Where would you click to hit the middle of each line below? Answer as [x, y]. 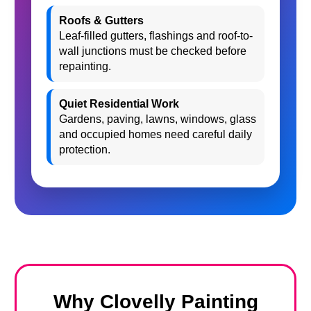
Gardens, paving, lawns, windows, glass [158, 119]
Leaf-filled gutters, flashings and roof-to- [156, 36]
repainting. [85, 66]
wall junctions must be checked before [153, 51]
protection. [85, 150]
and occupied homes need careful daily [155, 134]
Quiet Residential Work [119, 104]
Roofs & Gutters [101, 20]
